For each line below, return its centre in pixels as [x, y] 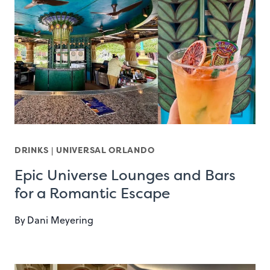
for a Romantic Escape [92, 193]
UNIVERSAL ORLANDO [105, 150]
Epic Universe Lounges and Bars [125, 175]
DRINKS [32, 150]
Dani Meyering [61, 220]
